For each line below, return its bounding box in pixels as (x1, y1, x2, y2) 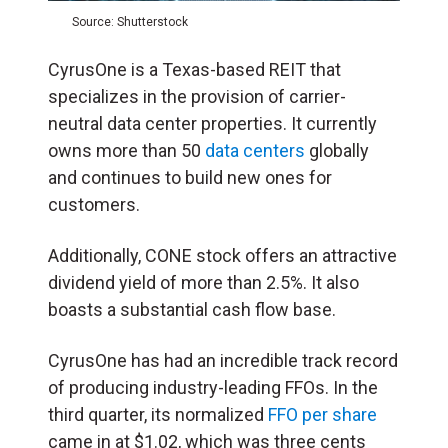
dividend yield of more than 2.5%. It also (48, 271, 359, 293)
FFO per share (268, 403, 377, 425)
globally (305, 139, 369, 161)
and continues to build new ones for (48, 166, 332, 188)
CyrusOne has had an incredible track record (48, 349, 398, 371)
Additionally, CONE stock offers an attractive (48, 244, 397, 266)
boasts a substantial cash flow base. (48, 298, 336, 320)
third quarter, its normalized (48, 403, 268, 425)
